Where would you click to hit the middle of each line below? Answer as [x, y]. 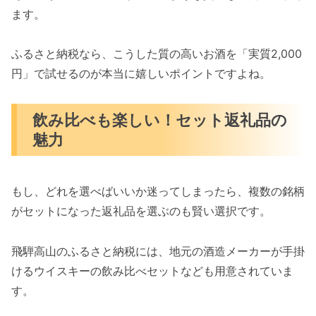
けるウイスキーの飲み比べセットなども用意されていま [152, 271]
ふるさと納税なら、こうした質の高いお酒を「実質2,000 [157, 54]
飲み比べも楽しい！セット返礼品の [160, 120]
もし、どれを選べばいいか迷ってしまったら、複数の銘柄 [158, 192]
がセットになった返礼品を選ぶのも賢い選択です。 [141, 211]
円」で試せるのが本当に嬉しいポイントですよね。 [141, 74]
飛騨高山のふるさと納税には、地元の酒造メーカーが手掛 [158, 251]
